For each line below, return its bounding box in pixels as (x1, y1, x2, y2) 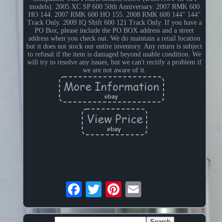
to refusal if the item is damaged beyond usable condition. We (27, 51, 201, 58)
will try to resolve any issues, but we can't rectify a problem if (27, 58, 202, 66)
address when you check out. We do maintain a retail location (28, 35, 201, 43)
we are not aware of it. (82, 66, 146, 74)
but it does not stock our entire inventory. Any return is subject (26, 43, 203, 51)
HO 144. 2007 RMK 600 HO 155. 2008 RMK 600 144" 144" (28, 11, 201, 19)
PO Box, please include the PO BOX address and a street (35, 27, 194, 35)
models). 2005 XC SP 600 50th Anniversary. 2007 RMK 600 (29, 3, 200, 11)
